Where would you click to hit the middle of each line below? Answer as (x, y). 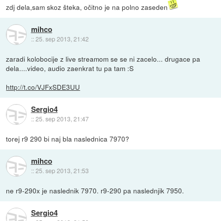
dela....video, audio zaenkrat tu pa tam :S (70, 68)
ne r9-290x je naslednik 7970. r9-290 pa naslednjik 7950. (95, 190)
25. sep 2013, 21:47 (62, 119)
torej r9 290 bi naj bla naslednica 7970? (68, 138)
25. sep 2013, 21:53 (62, 171)
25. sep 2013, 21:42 (62, 39)
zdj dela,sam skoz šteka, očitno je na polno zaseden (87, 7)
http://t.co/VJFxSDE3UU (43, 87)
